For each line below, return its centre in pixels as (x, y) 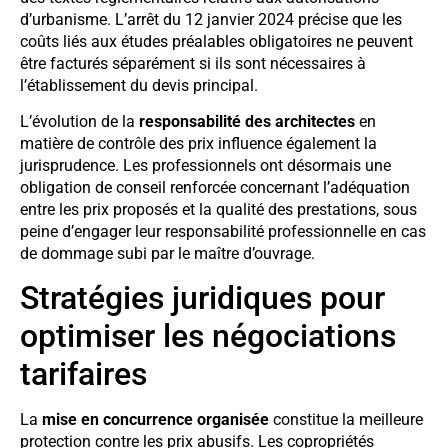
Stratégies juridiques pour (202, 298)
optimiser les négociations (208, 336)
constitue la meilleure (346, 420)
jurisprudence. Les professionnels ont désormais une (205, 166)
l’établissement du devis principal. (139, 85)
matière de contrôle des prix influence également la (198, 144)
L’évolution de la (79, 122)
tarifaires (83, 374)
